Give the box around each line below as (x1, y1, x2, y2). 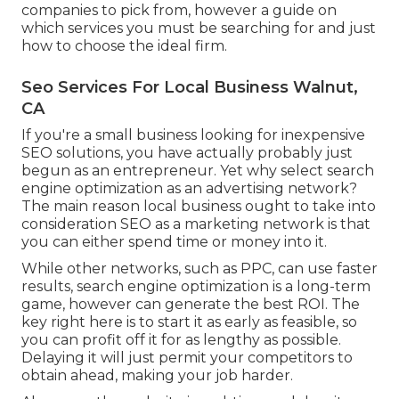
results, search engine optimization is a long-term (21, 278, 370, 296)
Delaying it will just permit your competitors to (21, 349, 353, 367)
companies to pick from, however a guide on (21, 2, 337, 20)
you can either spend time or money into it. (21, 233, 327, 251)
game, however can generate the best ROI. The (21, 296, 360, 313)
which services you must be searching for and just (21, 20, 376, 37)
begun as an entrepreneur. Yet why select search (21, 162, 374, 180)
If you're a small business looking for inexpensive (21, 126, 365, 144)
